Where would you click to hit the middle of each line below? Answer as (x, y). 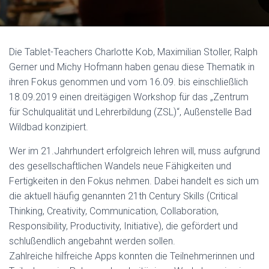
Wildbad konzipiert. (49, 127)
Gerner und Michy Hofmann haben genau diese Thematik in (132, 67)
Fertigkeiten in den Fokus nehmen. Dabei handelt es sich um (134, 181)
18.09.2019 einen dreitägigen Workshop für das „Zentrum (129, 97)
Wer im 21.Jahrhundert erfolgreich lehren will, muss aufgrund (134, 151)
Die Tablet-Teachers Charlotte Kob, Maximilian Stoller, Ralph (133, 52)
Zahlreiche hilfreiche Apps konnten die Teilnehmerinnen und (132, 256)
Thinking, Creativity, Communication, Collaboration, (114, 211)
